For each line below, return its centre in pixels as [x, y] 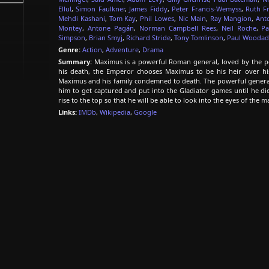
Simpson [72, 38]
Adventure [122, 50]
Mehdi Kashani [82, 18]
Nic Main [192, 18]
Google [145, 112]
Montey [70, 28]
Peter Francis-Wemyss [207, 9]
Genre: [69, 50]
